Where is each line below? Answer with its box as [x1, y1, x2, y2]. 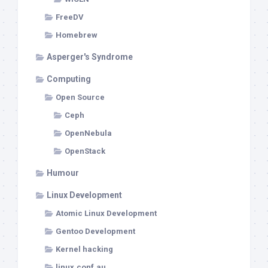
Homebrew [56, 31, 98, 40]
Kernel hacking [56, 245, 113, 254]
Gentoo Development [56, 227, 135, 236]
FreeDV [56, 13, 84, 22]
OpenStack [65, 147, 105, 156]
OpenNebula [65, 129, 112, 138]
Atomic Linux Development [56, 209, 157, 218]
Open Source [56, 93, 105, 102]
